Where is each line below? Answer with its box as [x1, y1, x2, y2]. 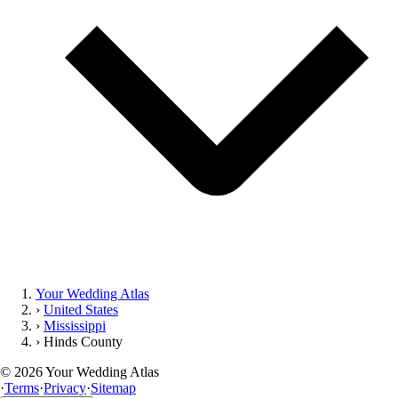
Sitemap [91, 379, 136, 395]
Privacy [44, 379, 86, 395]
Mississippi [44, 317, 106, 333]
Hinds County [44, 333, 123, 349]
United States [44, 301, 118, 317]
